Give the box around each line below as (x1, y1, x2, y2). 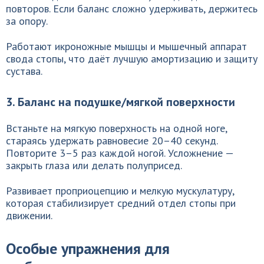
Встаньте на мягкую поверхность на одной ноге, (6, 121, 227, 135)
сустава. (6, 64, 42, 78)
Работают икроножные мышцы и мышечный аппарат (6, 39, 247, 53)
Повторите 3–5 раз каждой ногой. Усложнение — (6, 146, 233, 160)
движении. (6, 209, 52, 222)
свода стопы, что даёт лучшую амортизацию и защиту (6, 52, 258, 65)
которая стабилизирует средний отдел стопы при (6, 196, 236, 210)
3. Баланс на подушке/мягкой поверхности (6, 94, 235, 110)
